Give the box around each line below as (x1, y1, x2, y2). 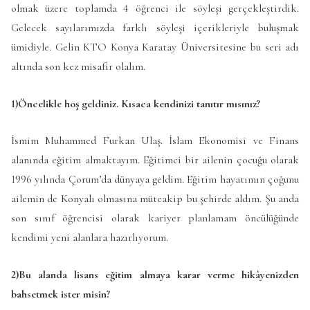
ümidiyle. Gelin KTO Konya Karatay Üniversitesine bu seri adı (11, 40, 299, 55)
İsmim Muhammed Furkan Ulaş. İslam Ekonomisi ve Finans (11, 134, 299, 148)
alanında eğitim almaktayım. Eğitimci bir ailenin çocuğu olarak (11, 153, 299, 167)
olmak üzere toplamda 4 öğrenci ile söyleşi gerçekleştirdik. (11, 1, 299, 16)
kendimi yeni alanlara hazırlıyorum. (11, 230, 168, 245)
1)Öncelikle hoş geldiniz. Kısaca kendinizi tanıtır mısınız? (11, 96, 260, 111)
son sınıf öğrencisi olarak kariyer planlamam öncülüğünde (11, 211, 299, 226)
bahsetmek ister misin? (11, 287, 110, 302)
